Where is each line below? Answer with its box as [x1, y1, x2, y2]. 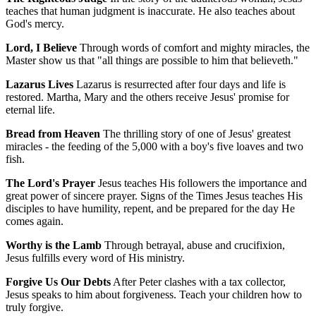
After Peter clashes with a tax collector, [111, 276, 286, 288]
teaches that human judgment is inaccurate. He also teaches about [6, 5, 295, 18]
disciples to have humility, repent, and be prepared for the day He [6, 202, 295, 215]
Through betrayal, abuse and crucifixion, [102, 239, 285, 252]
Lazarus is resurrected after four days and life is [73, 78, 286, 91]
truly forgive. [6, 301, 63, 314]
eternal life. [6, 104, 55, 116]
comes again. [6, 215, 63, 228]
